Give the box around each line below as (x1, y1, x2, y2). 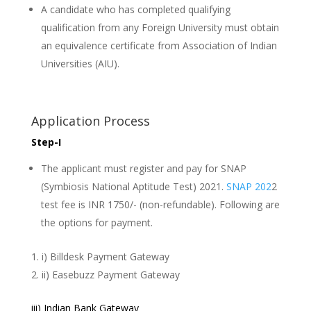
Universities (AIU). (40, 57, 119, 71)
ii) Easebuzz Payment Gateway (41, 268, 180, 282)
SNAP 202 (226, 180, 271, 194)
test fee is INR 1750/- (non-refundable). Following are (40, 198, 280, 212)
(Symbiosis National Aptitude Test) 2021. (40, 180, 226, 194)
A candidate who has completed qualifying (40, 3, 230, 17)
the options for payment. (40, 216, 153, 230)
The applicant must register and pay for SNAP (40, 162, 246, 176)
